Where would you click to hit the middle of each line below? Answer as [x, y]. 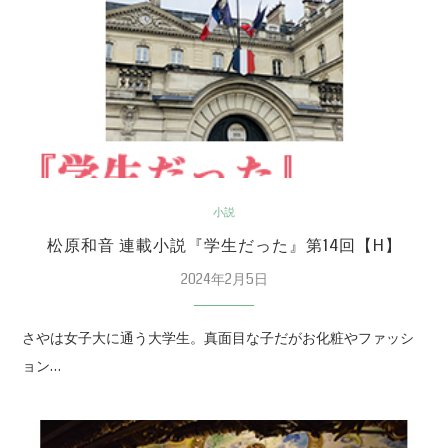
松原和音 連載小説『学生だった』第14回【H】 [224, 245]
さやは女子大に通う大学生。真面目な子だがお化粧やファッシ [218, 337]
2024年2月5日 [224, 278]
